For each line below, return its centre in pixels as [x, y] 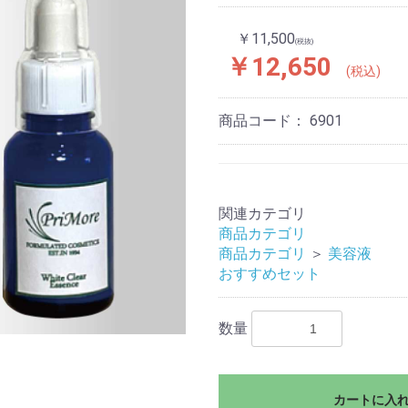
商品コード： [264, 121]
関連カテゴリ [262, 214]
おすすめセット [270, 274]
